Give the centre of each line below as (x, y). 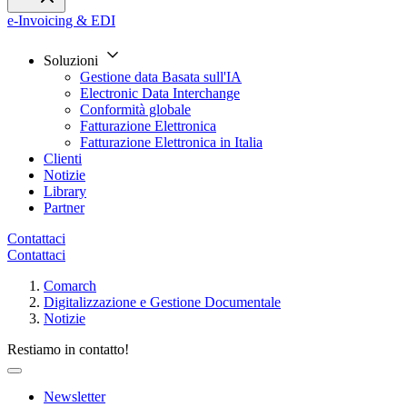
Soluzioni (73, 60)
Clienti (63, 159)
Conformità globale (135, 109)
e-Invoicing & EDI (61, 20)
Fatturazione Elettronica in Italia (171, 142)
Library (65, 191)
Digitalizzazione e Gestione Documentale (162, 302)
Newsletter (74, 397)
